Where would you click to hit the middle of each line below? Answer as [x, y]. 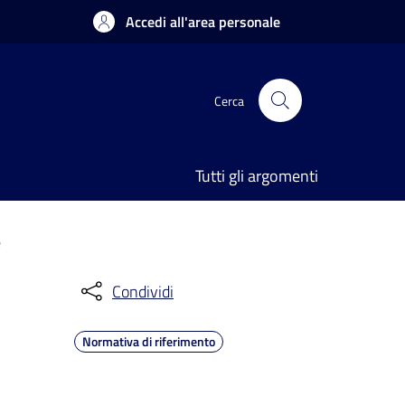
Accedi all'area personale [203, 22]
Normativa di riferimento [149, 341]
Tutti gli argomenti [257, 176]
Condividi [143, 291]
